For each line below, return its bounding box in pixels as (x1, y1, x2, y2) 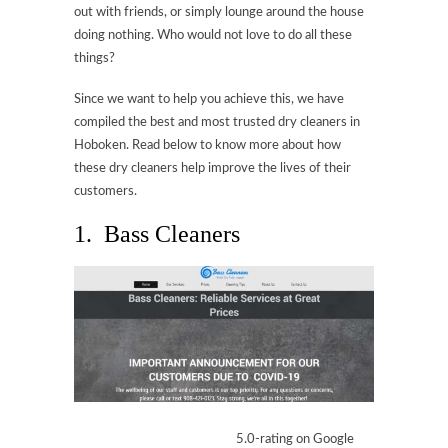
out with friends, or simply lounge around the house (74, 6, 364, 20)
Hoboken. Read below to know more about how (74, 139, 341, 153)
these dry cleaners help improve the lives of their (74, 162, 351, 176)
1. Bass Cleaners (74, 221, 240, 248)
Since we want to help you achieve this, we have (74, 93, 344, 107)
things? (74, 52, 115, 66)
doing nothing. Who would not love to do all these (74, 29, 352, 43)
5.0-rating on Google (236, 433, 354, 446)
